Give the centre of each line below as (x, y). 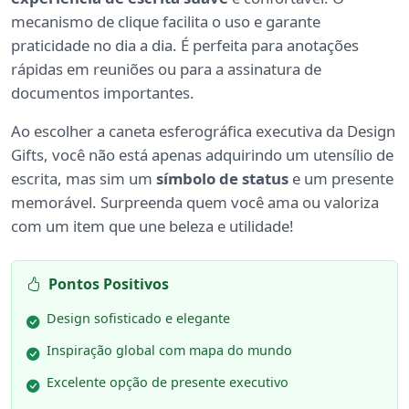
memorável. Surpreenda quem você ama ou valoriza (195, 203)
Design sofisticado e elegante (138, 319)
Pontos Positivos (109, 284)
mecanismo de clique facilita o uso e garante (166, 22)
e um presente (341, 179)
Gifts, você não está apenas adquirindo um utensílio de (202, 155)
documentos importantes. (103, 93)
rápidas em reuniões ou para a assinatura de (166, 69)
